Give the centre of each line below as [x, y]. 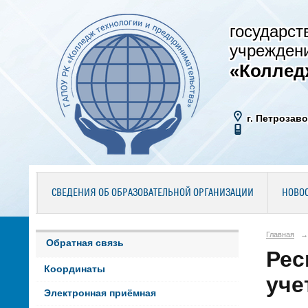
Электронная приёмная [100, 294]
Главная [280, 234]
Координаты [74, 269]
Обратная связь [85, 243]
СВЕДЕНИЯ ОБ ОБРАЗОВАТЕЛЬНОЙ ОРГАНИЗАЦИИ [152, 193]
